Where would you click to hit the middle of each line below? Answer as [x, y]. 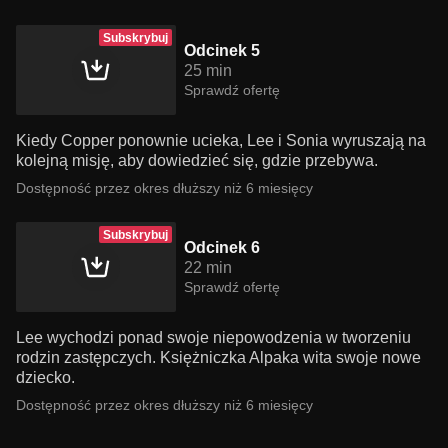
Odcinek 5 [222, 50]
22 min [208, 267]
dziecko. [45, 377]
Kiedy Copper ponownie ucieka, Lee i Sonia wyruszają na [221, 140]
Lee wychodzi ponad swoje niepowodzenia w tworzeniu [213, 337]
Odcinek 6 [222, 247]
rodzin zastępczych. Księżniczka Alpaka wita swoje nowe [218, 357]
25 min [208, 70]
